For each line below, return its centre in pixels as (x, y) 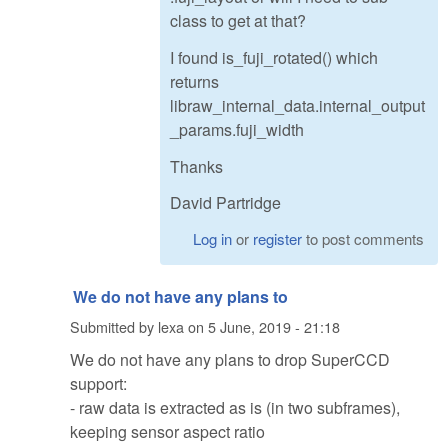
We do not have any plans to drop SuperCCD (230, 360)
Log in (213, 239)
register (278, 239)
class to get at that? (238, 21)
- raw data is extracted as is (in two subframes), (235, 408)
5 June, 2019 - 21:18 (274, 326)
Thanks (196, 166)
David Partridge (225, 203)
